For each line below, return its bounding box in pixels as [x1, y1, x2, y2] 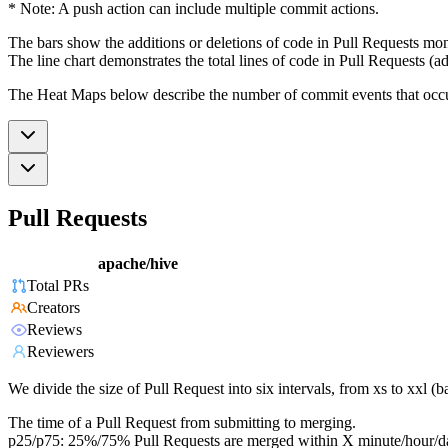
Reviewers [27, 343, 94, 361]
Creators [27, 299, 80, 317]
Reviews [27, 321, 82, 339]
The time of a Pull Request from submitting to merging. [8, 414, 356, 432]
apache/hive [98, 255, 178, 273]
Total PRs [27, 277, 89, 295]
